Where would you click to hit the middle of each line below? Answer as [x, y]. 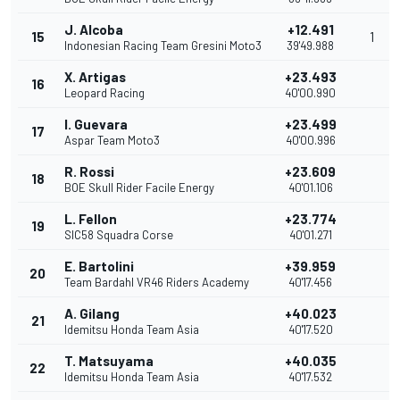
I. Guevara [96, 125]
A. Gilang [92, 314]
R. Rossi [89, 172]
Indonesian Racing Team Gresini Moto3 [163, 46]
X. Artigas [95, 77]
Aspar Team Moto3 [112, 141]
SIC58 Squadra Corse [119, 235]
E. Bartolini [99, 267]
